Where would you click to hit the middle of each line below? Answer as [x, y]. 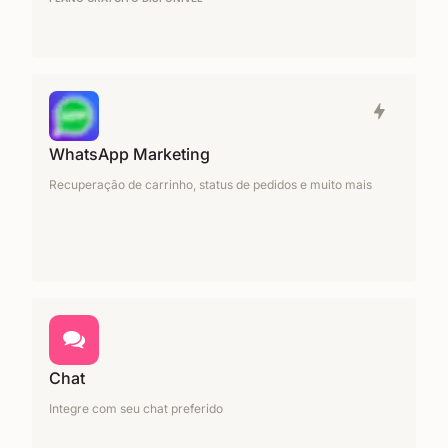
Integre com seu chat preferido [136, 408]
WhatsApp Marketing [129, 154]
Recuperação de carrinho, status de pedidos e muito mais [210, 184]
